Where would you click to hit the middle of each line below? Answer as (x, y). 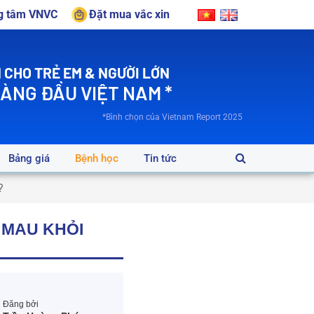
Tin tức (160, 158)
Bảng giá (29, 158)
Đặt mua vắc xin (129, 14)
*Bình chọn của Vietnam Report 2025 (172, 117)
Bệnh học (97, 158)
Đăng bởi (21, 305)
